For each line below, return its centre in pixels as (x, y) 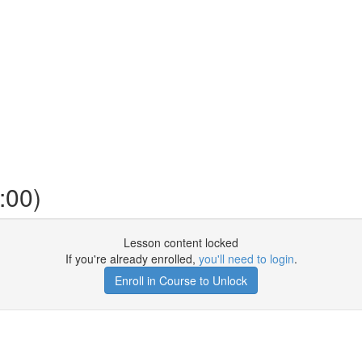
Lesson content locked (181, 242)
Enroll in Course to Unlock (181, 280)
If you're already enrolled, (132, 259)
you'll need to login (246, 259)
